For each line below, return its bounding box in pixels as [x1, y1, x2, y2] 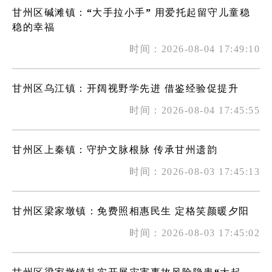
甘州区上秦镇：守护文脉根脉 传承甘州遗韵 [12, 144, 217, 155]
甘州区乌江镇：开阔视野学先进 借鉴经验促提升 [12, 83, 239, 93]
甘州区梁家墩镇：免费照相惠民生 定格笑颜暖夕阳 [12, 206, 250, 216]
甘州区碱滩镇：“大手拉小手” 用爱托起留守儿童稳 [12, 7, 250, 18]
